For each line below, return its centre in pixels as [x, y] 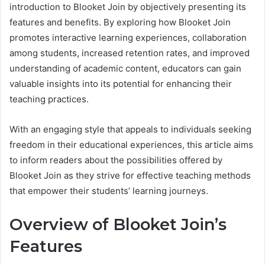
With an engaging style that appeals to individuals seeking [130, 129]
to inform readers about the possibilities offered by [116, 160]
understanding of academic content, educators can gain [125, 68]
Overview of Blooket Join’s [118, 224]
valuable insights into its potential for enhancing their [121, 83]
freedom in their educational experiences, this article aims [131, 144]
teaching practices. [49, 99]
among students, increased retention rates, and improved [130, 53]
